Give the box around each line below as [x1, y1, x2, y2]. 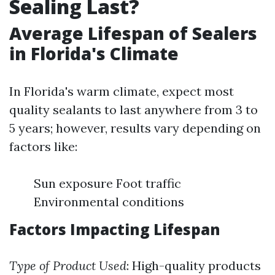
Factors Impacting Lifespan [9, 219, 220, 239]
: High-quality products [126, 258, 261, 273]
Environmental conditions [34, 194, 184, 209]
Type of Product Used [9, 258, 126, 273]
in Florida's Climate [9, 42, 179, 65]
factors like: [9, 139, 77, 154]
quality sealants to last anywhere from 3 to [9, 102, 258, 117]
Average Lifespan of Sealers [9, 21, 257, 45]
